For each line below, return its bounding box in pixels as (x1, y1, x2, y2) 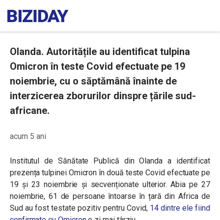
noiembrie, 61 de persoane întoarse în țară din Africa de (10, 192, 210, 201)
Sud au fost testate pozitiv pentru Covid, (10, 203, 150, 213)
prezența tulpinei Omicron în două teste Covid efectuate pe (10, 168, 210, 177)
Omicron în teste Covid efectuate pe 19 (10, 60, 185, 72)
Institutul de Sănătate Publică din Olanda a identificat (10, 156, 210, 165)
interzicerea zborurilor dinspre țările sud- (10, 90, 196, 102)
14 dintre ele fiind (150, 203, 210, 213)
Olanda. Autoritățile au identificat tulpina (10, 46, 190, 57)
